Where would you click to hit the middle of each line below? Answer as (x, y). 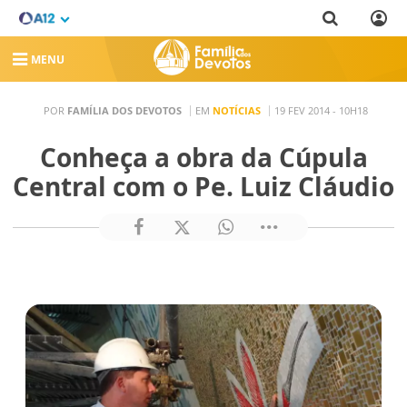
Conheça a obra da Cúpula (203, 157)
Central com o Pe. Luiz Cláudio (203, 186)
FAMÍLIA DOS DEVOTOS (124, 110)
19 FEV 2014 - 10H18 (321, 110)
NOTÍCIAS (237, 110)
